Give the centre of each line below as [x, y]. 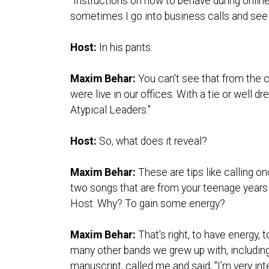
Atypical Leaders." [110, 110]
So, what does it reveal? [152, 141]
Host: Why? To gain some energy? [148, 203]
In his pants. [125, 47]
